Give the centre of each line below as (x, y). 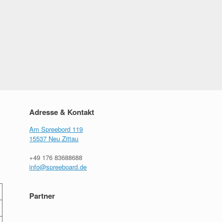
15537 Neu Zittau (54, 139)
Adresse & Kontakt (62, 112)
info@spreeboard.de (58, 167)
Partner (42, 196)
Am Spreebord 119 (56, 129)
